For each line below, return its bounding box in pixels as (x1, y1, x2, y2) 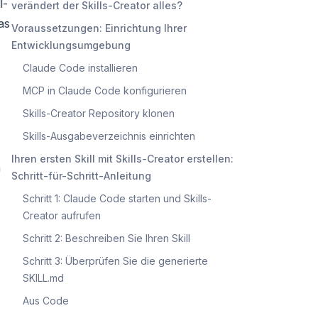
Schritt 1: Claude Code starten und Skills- (23, 192, 212, 204)
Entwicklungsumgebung (11, 38, 131, 51)
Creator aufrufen (23, 209, 101, 221)
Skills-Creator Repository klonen (23, 106, 175, 119)
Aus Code (23, 294, 69, 307)
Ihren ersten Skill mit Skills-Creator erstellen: (11, 152, 234, 165)
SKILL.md (23, 271, 64, 284)
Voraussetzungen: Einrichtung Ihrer (11, 21, 187, 34)
